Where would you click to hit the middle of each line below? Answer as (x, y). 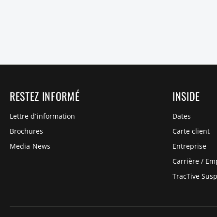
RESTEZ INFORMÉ (45, 96)
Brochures (26, 131)
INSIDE (186, 96)
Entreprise (189, 146)
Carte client (191, 131)
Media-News (30, 146)
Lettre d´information (42, 116)
